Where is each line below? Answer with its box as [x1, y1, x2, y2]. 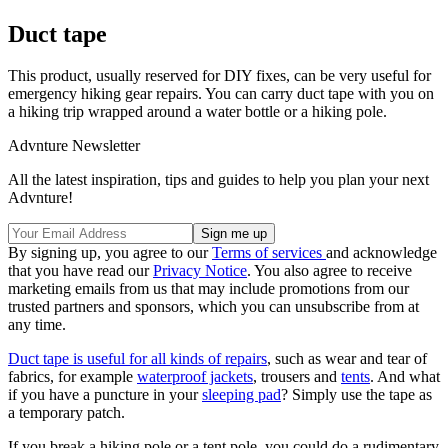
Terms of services [212, 244, 326, 262]
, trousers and [253, 368, 341, 386]
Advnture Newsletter [8, 137, 140, 155]
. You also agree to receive [247, 262, 412, 280]
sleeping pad [202, 386, 281, 404]
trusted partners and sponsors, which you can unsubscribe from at [8, 298, 419, 316]
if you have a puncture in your [8, 386, 202, 404]
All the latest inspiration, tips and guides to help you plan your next [8, 171, 429, 189]
